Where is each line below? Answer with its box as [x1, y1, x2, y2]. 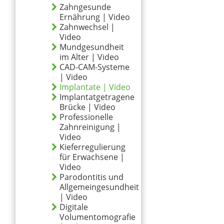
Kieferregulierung [59, 141, 125, 152]
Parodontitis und [59, 171, 123, 182]
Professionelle [59, 111, 113, 122]
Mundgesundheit [59, 41, 124, 52]
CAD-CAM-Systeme [59, 61, 129, 72]
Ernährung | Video [59, 11, 130, 22]
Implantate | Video [59, 81, 130, 92]
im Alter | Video [59, 51, 119, 62]
